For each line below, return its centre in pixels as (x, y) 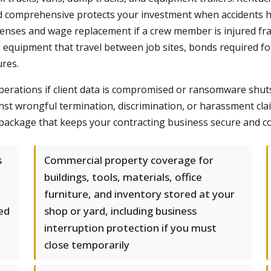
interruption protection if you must (130, 228)
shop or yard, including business (120, 211)
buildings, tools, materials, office (123, 177)
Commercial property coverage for (129, 160)
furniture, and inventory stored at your (139, 194)
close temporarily (87, 245)
